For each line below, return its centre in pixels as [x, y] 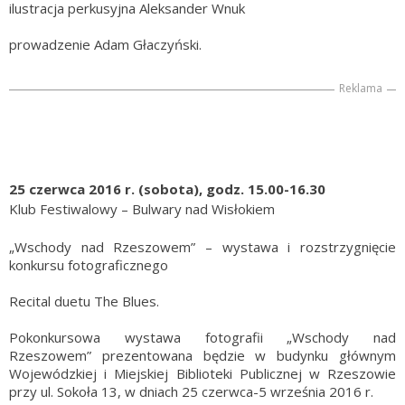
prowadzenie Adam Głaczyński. [105, 45]
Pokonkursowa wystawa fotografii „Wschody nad [202, 338]
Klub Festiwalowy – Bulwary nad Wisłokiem [142, 209]
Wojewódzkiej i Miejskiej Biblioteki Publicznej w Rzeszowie [202, 374]
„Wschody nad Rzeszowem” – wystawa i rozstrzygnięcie [202, 247]
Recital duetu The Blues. [84, 301]
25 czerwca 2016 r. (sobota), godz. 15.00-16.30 [167, 189]
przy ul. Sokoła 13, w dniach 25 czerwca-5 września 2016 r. [191, 392]
